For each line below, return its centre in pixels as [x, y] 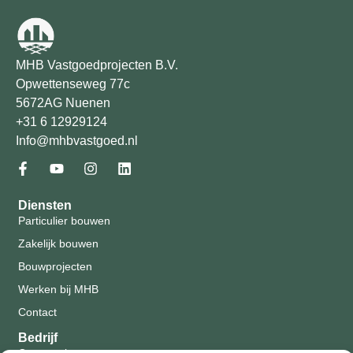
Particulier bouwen [64, 220]
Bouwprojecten [55, 266]
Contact [37, 312]
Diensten [45, 205]
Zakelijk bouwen [58, 243]
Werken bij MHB [58, 289]
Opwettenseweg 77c [73, 84]
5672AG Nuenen [63, 102]
